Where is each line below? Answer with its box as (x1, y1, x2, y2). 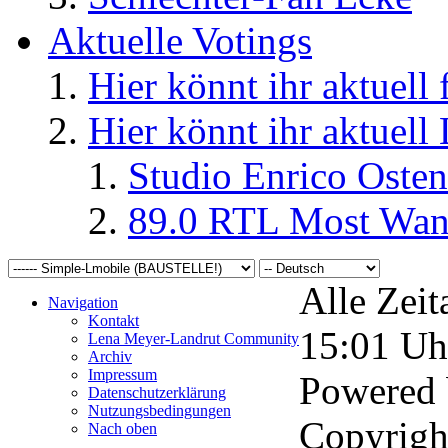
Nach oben (88, 419, 157, 437)
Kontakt (88, 311, 139, 329)
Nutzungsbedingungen (88, 401, 231, 419)
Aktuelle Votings (48, 18, 312, 62)
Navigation (48, 293, 118, 311)
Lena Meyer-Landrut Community (88, 329, 299, 347)
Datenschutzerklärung (88, 383, 226, 401)
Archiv (88, 347, 132, 365)
